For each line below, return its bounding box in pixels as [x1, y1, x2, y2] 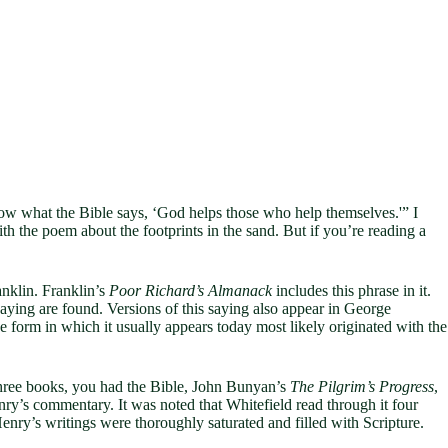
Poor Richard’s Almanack [109, 281, 272, 299]
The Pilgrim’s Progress [290, 377, 434, 395]
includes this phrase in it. [272, 281, 431, 299]
